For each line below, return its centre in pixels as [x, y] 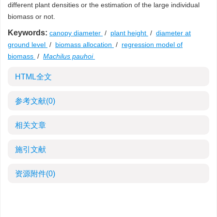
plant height [129, 33]
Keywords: [28, 33]
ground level [28, 45]
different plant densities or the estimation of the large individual [104, 5]
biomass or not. [31, 16]
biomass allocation [85, 45]
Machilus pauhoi [68, 56]
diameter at [173, 33]
